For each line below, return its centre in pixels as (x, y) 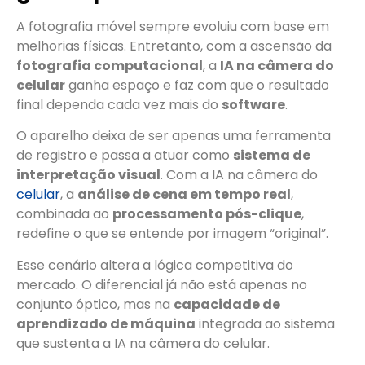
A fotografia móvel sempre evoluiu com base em (173, 26)
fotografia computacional (110, 66)
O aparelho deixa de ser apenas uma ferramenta (174, 136)
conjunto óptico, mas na (95, 304)
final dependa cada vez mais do (119, 105)
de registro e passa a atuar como (125, 156)
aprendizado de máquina (106, 323)
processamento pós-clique (207, 214)
